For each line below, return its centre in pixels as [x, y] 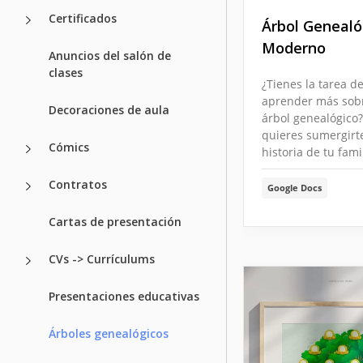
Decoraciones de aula [109, 109]
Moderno [294, 48]
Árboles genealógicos [109, 333]
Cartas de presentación [115, 221]
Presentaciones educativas [124, 296]
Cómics [69, 147]
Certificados [83, 18]
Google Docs [295, 188]
